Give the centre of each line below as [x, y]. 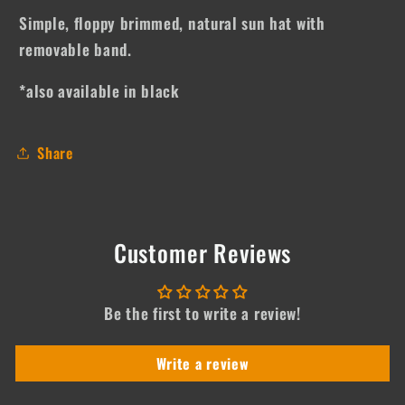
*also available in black [99, 91]
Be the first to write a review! [202, 312]
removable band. [78, 48]
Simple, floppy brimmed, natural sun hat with [172, 22]
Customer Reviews [202, 252]
